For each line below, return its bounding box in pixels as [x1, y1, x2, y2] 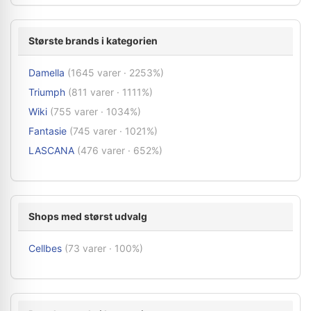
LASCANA [28, 144, 74, 156]
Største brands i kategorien [28, 35, 158, 47]
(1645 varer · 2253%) [67, 67, 164, 78]
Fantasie [28, 125, 67, 137]
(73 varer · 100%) [65, 242, 143, 254]
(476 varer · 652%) [77, 144, 162, 156]
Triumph [28, 86, 65, 98]
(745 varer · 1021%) [69, 125, 158, 137]
